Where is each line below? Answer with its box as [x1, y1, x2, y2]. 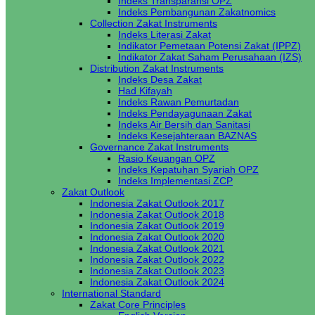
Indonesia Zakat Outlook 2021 [90, 243, 224, 254]
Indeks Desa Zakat [118, 74, 202, 85]
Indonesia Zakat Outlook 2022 [90, 254, 224, 265]
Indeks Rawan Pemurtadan [118, 96, 239, 108]
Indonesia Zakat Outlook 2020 [90, 231, 224, 243]
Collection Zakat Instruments [90, 18, 217, 29]
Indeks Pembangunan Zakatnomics [118, 6, 276, 18]
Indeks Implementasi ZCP [118, 175, 233, 186]
